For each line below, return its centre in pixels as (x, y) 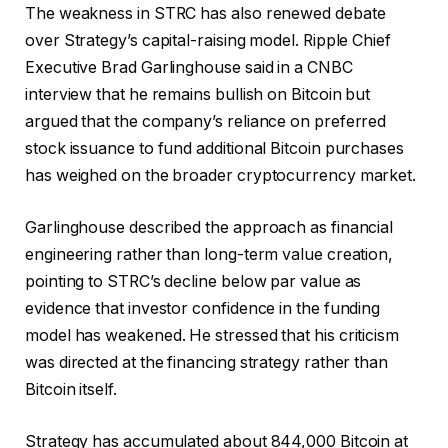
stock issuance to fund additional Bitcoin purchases (214, 149)
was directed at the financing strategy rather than (207, 362)
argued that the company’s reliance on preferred (206, 122)
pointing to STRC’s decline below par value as (193, 281)
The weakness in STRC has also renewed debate (205, 14)
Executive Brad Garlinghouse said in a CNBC (189, 68)
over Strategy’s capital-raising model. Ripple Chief (208, 41)
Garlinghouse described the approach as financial (209, 227)
